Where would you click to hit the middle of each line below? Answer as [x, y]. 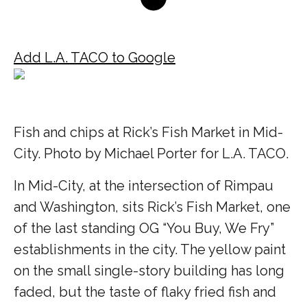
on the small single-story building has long [149, 270]
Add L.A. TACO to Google [95, 57]
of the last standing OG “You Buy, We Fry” [144, 228]
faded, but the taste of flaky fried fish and [145, 292]
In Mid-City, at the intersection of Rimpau [144, 185]
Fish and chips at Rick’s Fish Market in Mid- [148, 132]
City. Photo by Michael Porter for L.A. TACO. [151, 153]
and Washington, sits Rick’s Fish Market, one [152, 207]
